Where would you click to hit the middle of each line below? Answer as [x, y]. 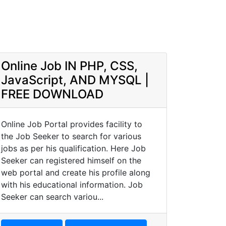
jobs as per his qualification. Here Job [73, 148]
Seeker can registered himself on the [71, 160]
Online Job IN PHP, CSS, [69, 66]
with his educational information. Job [72, 185]
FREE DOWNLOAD [52, 94]
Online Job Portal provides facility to [72, 124]
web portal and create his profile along [76, 173]
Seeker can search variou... [52, 197]
